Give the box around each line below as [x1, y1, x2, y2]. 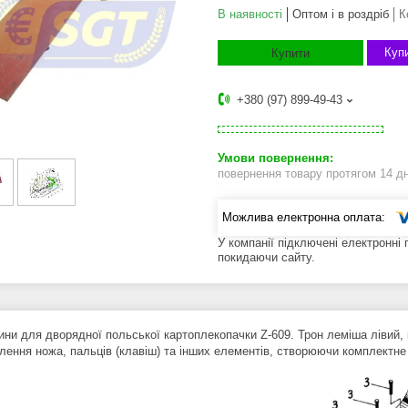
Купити [271, 46, 310, 61]
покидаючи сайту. [218, 250, 315, 264]
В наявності [218, 7, 282, 22]
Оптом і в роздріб [292, 7, 389, 22]
